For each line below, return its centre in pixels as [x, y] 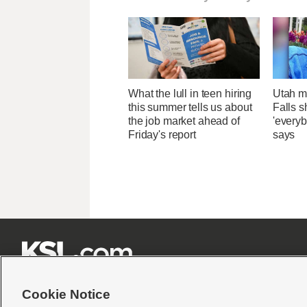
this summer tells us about [190, 108]
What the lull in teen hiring [190, 94]
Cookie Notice [66, 294]
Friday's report [162, 135]
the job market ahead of [184, 121]
